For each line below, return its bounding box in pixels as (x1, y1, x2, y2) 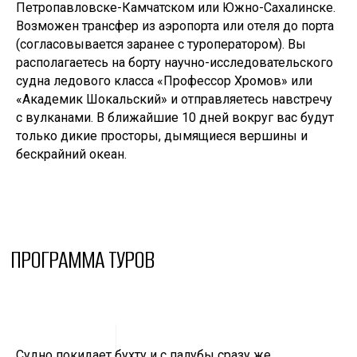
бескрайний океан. (16, 147, 127, 162)
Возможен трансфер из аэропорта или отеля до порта (16, 18, 334, 33)
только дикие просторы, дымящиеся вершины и (16, 128, 308, 143)
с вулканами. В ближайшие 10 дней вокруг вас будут (16, 110, 334, 125)
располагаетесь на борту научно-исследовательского (16, 55, 333, 70)
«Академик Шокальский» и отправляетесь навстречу (16, 92, 332, 107)
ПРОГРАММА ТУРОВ (10, 243, 155, 276)
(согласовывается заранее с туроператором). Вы (16, 37, 306, 52)
